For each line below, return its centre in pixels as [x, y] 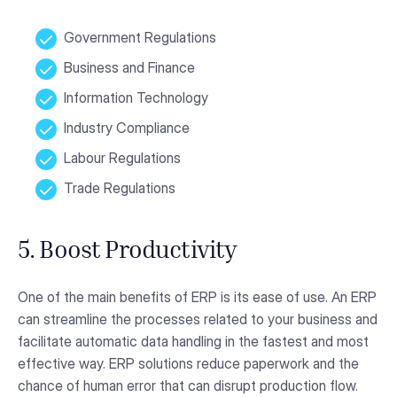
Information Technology [136, 98]
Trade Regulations [120, 188]
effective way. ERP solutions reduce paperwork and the [188, 364]
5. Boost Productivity [128, 252]
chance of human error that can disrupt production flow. [188, 386]
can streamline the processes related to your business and [198, 319]
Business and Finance [129, 68]
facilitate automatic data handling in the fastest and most [193, 342]
